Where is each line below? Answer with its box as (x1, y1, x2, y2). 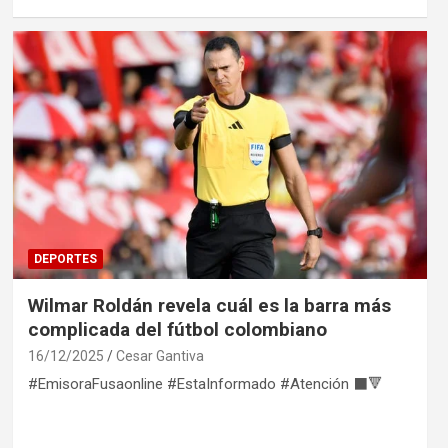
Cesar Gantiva (115, 348, 204, 365)
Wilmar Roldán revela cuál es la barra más (27, 294, 391, 318)
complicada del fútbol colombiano (27, 318, 327, 342)
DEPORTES (33, 252, 97, 267)
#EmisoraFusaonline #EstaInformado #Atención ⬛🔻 (27, 375, 383, 394)
